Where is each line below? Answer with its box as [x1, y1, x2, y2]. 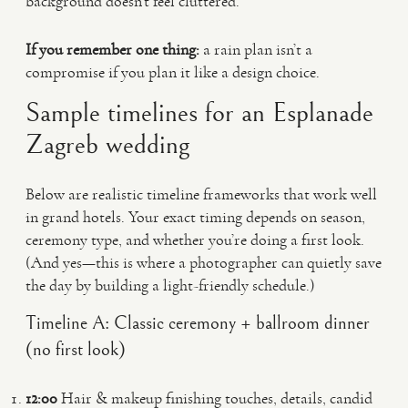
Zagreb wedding [25, 129, 189, 160]
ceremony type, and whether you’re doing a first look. [25, 229, 364, 250]
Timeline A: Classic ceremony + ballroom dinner [25, 312, 370, 334]
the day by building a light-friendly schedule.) [25, 275, 315, 295]
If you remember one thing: [25, 39, 199, 59]
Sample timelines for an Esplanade [25, 97, 373, 128]
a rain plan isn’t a [199, 39, 312, 59]
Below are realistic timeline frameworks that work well [25, 184, 377, 204]
